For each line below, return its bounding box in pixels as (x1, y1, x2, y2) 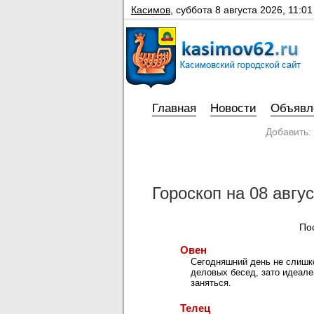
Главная (152, 102, 196, 115)
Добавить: (266, 126, 311, 137)
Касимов (131, 4, 170, 15)
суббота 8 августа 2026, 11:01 (176, 4, 313, 15)
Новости (210, 102, 257, 115)
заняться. (191, 278, 231, 288)
